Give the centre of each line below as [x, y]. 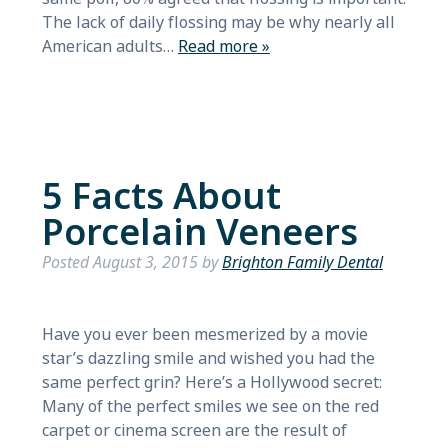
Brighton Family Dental [302, 262]
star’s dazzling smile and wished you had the [208, 358]
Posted [67, 262]
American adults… [109, 46]
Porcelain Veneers [199, 233]
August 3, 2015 [145, 262]
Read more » [223, 46]
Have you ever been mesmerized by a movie [204, 334]
